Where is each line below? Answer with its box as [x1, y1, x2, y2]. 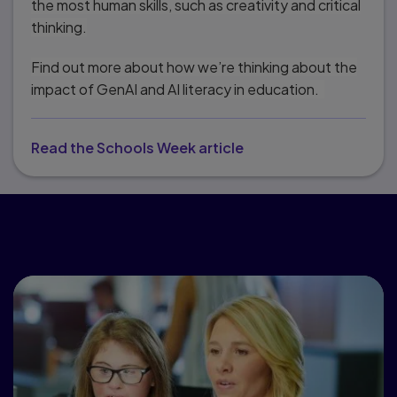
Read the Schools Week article [31, 137, 244, 157]
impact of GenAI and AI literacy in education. [31, 79, 324, 98]
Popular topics [94, 209, 303, 248]
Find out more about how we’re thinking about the [31, 57, 357, 76]
